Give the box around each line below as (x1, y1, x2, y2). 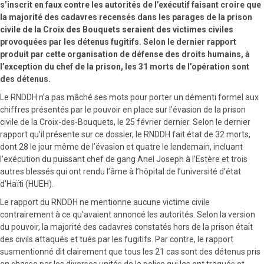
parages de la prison (172, 12, 252, 22)
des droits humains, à (163, 49, 250, 59)
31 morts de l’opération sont (137, 61, 249, 71)
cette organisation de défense (45, 49, 163, 59)
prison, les (95, 61, 137, 71)
